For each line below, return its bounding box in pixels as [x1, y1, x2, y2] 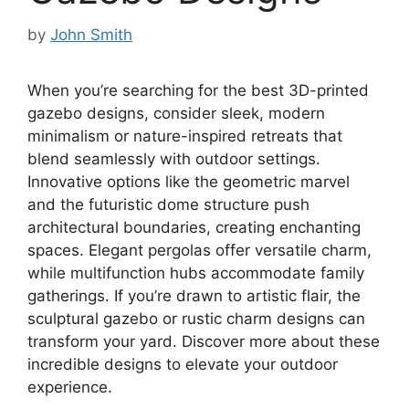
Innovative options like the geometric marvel [27, 172, 350, 191]
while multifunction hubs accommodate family [27, 263, 364, 282]
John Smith [50, 25, 132, 44]
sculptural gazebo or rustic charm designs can [27, 309, 365, 328]
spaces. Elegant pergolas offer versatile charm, [27, 240, 372, 259]
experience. [27, 377, 112, 396]
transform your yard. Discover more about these [27, 331, 380, 351]
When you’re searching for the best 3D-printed [27, 80, 369, 100]
